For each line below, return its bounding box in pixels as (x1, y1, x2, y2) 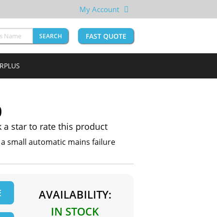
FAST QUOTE (85, 31, 126, 41)
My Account (79, 4, 119, 14)
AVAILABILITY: (38, 187, 111, 202)
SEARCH (39, 32, 62, 41)
